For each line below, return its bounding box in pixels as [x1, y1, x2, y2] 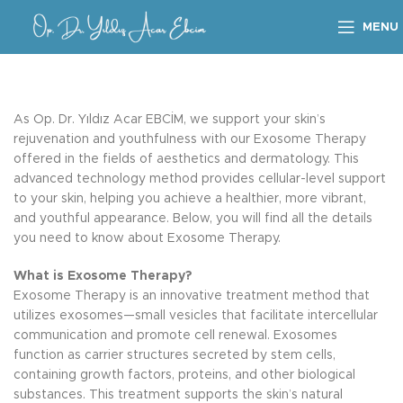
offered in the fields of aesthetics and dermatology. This [13, 153, 359, 166]
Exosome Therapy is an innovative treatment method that [13, 290, 370, 302]
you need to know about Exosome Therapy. [13, 232, 281, 245]
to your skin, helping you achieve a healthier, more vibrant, [13, 193, 366, 205]
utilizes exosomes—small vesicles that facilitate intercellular [13, 309, 378, 322]
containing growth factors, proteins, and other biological [13, 369, 355, 381]
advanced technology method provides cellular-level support [13, 173, 386, 185]
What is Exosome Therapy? [13, 270, 192, 282]
